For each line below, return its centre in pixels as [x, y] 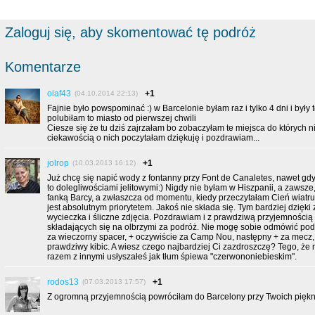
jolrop [58, 163]
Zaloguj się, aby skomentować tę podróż [130, 32]
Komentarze [43, 67]
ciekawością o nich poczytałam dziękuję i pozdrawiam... [153, 138]
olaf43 [59, 94]
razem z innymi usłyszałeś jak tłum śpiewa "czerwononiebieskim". [172, 257]
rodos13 [63, 282]
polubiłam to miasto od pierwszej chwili [122, 118]
